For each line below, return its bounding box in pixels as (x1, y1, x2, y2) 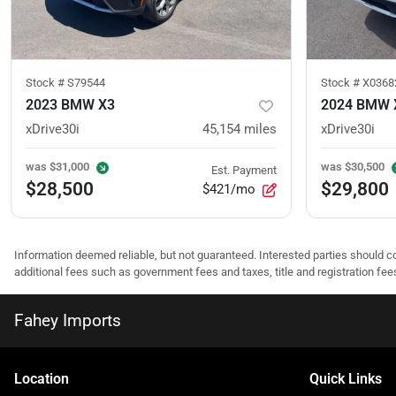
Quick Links (309, 370, 382, 388)
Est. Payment (211, 164, 277, 178)
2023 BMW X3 (26, 96, 115, 114)
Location (14, 370, 69, 388)
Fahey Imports (14, 310, 121, 331)
